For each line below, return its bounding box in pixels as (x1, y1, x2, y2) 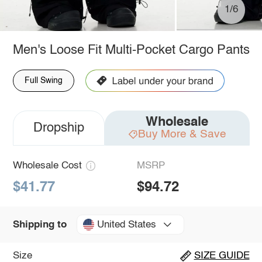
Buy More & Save (137, 128, 226, 140)
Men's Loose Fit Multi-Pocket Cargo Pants (12, 43, 250, 57)
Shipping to (12, 219, 67, 230)
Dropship (33, 121, 84, 135)
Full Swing (24, 76, 63, 85)
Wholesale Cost (12, 160, 82, 171)
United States (96, 219, 156, 230)
